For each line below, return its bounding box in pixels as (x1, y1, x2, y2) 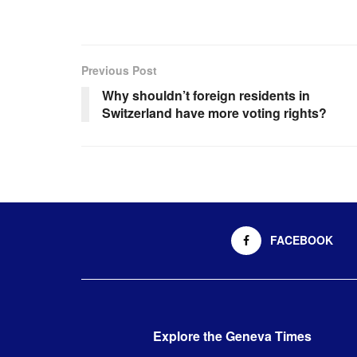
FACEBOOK (270, 231, 333, 248)
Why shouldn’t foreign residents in (102, 85, 310, 104)
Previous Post (81, 61, 157, 78)
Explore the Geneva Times (153, 326, 312, 345)
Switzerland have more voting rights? (102, 103, 327, 122)
